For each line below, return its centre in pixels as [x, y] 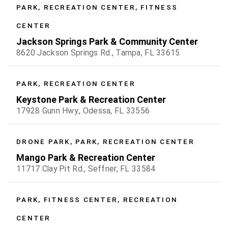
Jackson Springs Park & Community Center [107, 42]
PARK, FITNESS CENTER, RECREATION [97, 200]
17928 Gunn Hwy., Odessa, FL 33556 [83, 111]
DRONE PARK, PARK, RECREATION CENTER [105, 142]
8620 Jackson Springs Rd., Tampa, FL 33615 [98, 53]
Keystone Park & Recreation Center [91, 100]
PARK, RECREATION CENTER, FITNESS [97, 7]
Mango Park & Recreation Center [86, 158]
